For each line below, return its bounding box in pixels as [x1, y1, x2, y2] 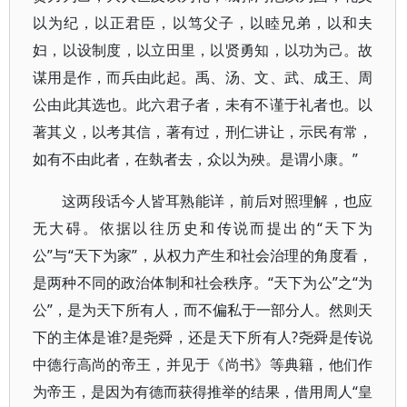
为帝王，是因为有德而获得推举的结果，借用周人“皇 [33, 382, 373, 402]
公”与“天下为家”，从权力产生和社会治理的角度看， [33, 245, 373, 265]
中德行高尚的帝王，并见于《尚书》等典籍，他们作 [33, 354, 373, 374]
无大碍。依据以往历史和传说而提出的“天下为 [33, 218, 373, 238]
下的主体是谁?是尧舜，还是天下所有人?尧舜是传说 [33, 327, 373, 347]
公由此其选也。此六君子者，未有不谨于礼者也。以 [33, 94, 373, 114]
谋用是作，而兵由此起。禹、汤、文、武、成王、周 [33, 67, 373, 87]
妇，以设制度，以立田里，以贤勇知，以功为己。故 [33, 40, 373, 60]
